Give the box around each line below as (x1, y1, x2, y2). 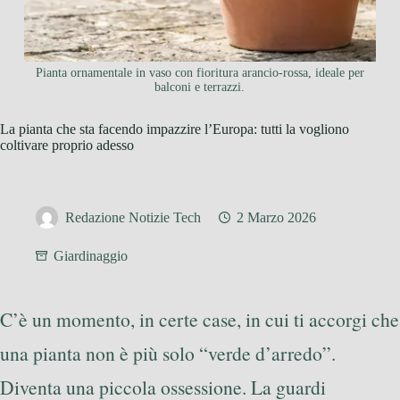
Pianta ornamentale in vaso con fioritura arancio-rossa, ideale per (35, 66, 364, 80)
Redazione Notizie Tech (65, 210, 201, 226)
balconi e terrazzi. (154, 80, 246, 95)
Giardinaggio (54, 248, 128, 264)
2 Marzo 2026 (237, 210, 316, 226)
